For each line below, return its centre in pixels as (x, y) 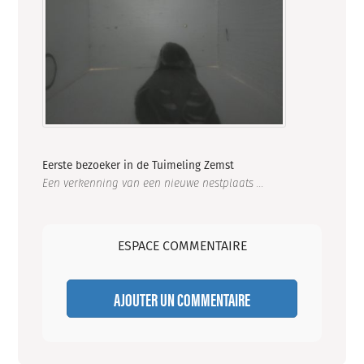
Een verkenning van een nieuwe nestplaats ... (154, 184)
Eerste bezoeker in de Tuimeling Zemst (139, 166)
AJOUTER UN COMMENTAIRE (182, 299)
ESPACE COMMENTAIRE (182, 246)
